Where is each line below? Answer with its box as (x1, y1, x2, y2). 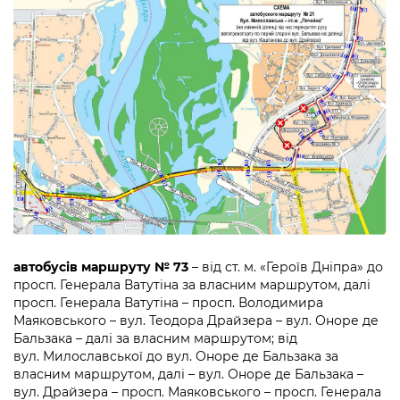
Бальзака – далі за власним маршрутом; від (13, 330, 297, 347)
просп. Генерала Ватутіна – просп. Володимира (13, 295, 323, 312)
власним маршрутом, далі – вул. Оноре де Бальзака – (13, 366, 363, 383)
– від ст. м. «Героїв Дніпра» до (188, 259, 383, 276)
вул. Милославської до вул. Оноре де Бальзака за (13, 348, 338, 365)
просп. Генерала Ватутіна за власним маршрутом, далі (13, 277, 371, 294)
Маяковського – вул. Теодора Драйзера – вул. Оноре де (13, 312, 379, 329)
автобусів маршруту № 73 (13, 259, 188, 276)
